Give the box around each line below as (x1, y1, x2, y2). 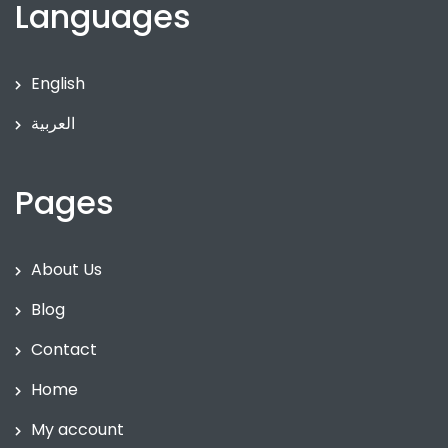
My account (31, 418, 124, 442)
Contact (31, 338, 97, 362)
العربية (31, 112, 75, 136)
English (31, 72, 85, 96)
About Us (31, 258, 102, 282)
